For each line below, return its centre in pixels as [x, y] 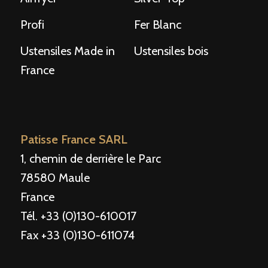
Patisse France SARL [74, 140]
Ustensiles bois [171, 51]
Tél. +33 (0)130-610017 [78, 216]
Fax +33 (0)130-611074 [77, 235]
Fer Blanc [158, 25]
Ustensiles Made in [68, 51]
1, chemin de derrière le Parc [91, 159]
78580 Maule [55, 178]
